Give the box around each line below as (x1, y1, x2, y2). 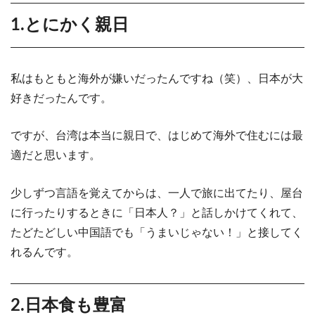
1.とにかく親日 (11, 16, 129, 34)
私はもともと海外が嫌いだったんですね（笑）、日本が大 (11, 72, 303, 84)
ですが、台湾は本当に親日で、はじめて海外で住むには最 (11, 129, 303, 142)
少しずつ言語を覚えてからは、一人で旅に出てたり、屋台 (11, 187, 303, 200)
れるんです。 (11, 246, 78, 259)
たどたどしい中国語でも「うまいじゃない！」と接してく (11, 226, 303, 239)
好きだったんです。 (11, 91, 112, 104)
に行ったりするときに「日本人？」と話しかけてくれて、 (11, 207, 303, 219)
